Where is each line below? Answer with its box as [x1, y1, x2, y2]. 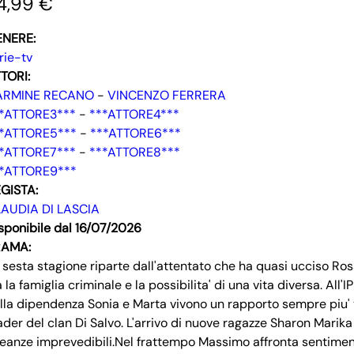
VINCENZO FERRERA [107, 87, 227, 104]
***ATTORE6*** [90, 125, 182, 142]
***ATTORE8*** [89, 144, 181, 161]
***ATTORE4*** [89, 106, 180, 123]
